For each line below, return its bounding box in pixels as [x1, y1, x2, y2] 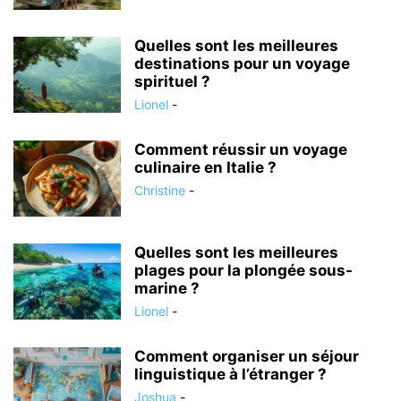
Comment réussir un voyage [134, 141, 347, 158]
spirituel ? [134, 73, 210, 90]
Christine [134, 183, 185, 198]
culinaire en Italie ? [134, 158, 277, 176]
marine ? [134, 279, 200, 297]
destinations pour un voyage [134, 55, 350, 73]
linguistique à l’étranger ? [134, 365, 327, 383]
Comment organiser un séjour [134, 347, 359, 365]
